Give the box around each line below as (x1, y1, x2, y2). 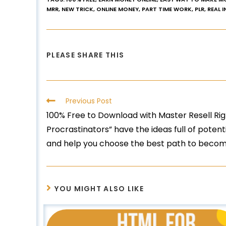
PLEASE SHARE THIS (46, 49, 125, 60)
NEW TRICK (62, 5, 93, 13)
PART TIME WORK (142, 5, 192, 13)
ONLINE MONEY (96, 5, 139, 13)
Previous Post (66, 95, 112, 106)
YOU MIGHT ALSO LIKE (54, 183, 144, 194)
